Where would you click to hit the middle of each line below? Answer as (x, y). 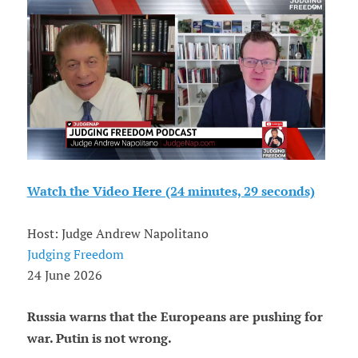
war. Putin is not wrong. (99, 339)
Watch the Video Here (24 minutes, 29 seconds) (171, 192)
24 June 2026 (64, 275)
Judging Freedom (75, 255)
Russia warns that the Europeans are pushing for (175, 317)
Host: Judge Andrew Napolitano (117, 234)
